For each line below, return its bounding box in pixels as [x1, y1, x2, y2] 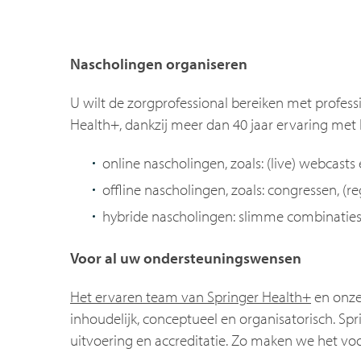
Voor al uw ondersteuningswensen [70, 248, 301, 268]
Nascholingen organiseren [70, 54, 247, 74]
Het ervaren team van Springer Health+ [70, 287, 311, 307]
